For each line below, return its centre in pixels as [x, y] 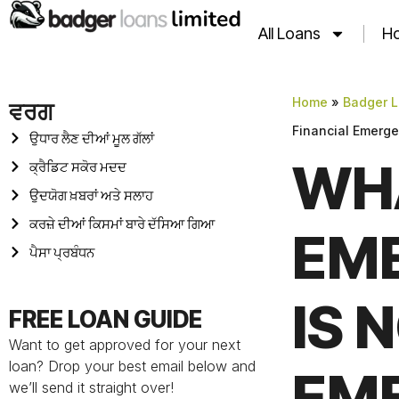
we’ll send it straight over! [91, 387]
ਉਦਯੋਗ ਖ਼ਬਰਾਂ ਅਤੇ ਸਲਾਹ [91, 195]
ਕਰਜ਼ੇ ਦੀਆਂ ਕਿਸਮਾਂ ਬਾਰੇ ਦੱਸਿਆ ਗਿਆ [122, 224]
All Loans [289, 33]
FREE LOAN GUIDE [106, 319]
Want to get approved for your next [125, 344]
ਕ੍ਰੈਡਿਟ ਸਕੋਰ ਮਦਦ [77, 167]
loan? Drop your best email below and [132, 366]
